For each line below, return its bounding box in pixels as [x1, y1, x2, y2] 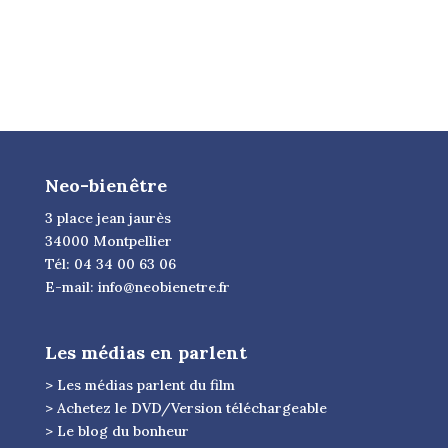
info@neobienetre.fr [97, 278, 230, 297]
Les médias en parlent [44, 340, 247, 364]
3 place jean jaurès [44, 209, 171, 228]
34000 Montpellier [44, 232, 172, 251]
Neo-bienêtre [44, 174, 167, 198]
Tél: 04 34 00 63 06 [44, 255, 176, 274]
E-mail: [44, 278, 98, 297]
